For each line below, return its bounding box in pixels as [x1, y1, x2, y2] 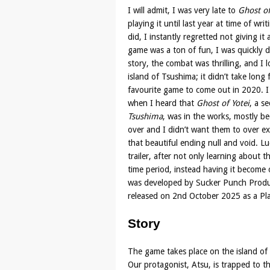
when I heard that [128, 98, 196, 108]
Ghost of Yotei [196, 98, 250, 108]
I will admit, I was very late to [128, 5, 238, 15]
